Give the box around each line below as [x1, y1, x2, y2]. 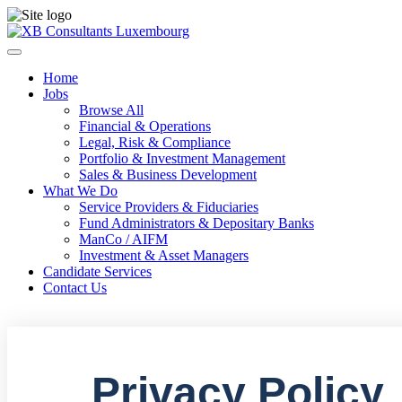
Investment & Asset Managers [79, 248, 249, 263]
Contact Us [43, 280, 107, 295]
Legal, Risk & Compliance [79, 135, 231, 150]
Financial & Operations [79, 118, 211, 134]
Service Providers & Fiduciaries [79, 199, 258, 214]
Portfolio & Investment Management [79, 151, 285, 166]
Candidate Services [43, 264, 152, 279]
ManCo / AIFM [79, 232, 168, 247]
